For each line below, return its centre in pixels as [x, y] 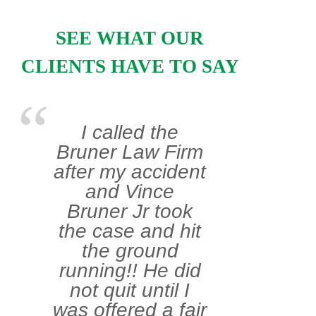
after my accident [130, 172]
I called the [130, 133]
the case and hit [130, 231]
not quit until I [130, 291]
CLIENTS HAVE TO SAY [130, 67]
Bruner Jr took [130, 212]
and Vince [130, 192]
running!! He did [130, 271]
